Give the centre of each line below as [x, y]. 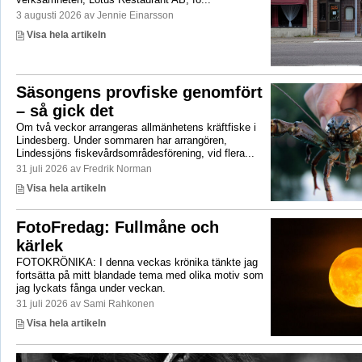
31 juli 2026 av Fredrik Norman [84, 168]
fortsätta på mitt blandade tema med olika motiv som [139, 276]
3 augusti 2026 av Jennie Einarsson [95, 15]
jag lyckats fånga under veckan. [90, 288]
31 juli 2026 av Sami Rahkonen [85, 304]
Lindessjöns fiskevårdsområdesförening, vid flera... [135, 153]
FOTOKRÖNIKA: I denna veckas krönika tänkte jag [137, 263]
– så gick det [65, 110]
